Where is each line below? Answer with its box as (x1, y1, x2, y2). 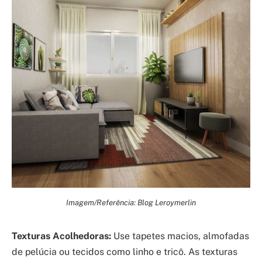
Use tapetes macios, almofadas (111, 230, 249, 242)
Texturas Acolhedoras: (12, 230, 111, 242)
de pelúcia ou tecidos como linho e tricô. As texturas (12, 246, 237, 257)
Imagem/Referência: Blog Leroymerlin (66, 197, 196, 207)
